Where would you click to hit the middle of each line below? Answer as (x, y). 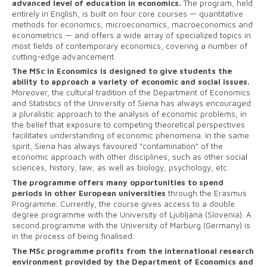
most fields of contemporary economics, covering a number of (130, 46)
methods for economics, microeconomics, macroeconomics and (132, 24)
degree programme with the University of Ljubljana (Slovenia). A (132, 215)
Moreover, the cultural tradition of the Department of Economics (131, 93)
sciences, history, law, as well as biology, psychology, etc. (120, 168)
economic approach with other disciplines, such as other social (130, 157)
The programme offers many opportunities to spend (118, 183)
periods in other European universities (89, 193)
